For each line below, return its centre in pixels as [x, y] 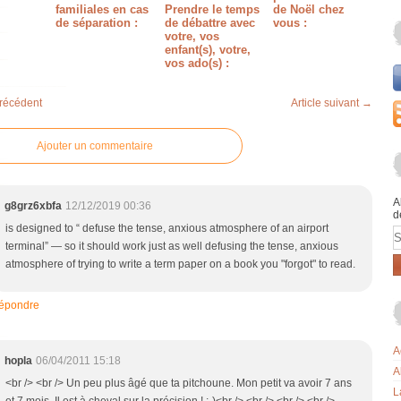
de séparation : [97, 23]
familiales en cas [102, 9]
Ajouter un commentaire [95, 146]
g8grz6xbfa [33, 206]
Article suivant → [332, 103]
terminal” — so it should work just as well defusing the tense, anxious [172, 246]
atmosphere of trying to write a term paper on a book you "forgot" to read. [180, 264]
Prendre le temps [212, 9]
